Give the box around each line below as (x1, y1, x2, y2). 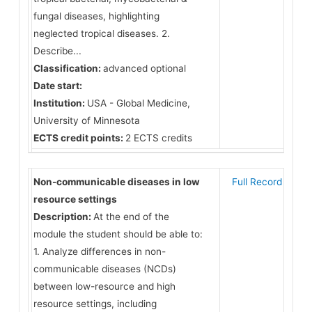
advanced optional (102, 63, 186, 75)
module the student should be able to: (33, 228, 203, 240)
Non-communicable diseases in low (33, 175, 200, 187)
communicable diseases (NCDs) (33, 263, 176, 274)
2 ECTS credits (125, 132, 192, 144)
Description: (33, 210, 93, 222)
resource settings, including (33, 297, 157, 309)
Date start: (33, 80, 82, 92)
